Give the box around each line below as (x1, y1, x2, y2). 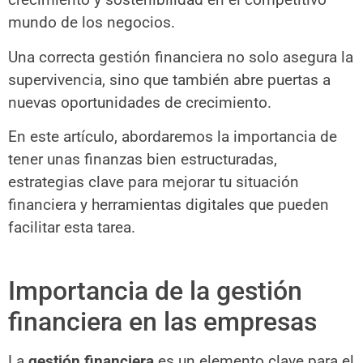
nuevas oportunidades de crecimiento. (8, 92, 271, 112)
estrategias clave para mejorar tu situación (8, 173, 299, 192)
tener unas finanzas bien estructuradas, (8, 150, 277, 169)
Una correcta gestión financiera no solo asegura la (8, 47, 353, 66)
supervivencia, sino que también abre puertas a (8, 70, 331, 89)
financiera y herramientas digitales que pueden (8, 195, 329, 215)
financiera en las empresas (8, 305, 317, 337)
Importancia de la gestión (8, 275, 302, 306)
